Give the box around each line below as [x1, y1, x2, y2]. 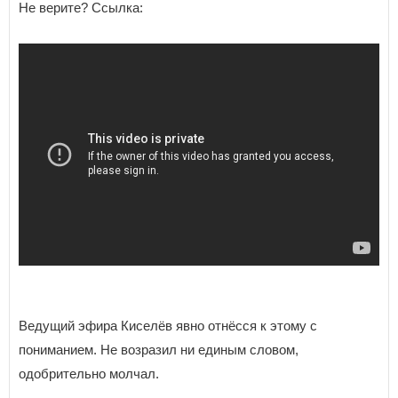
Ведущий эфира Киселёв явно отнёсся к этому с [19, 317, 317, 333]
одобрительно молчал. [19, 365, 159, 381]
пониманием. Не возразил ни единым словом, [19, 341, 298, 357]
